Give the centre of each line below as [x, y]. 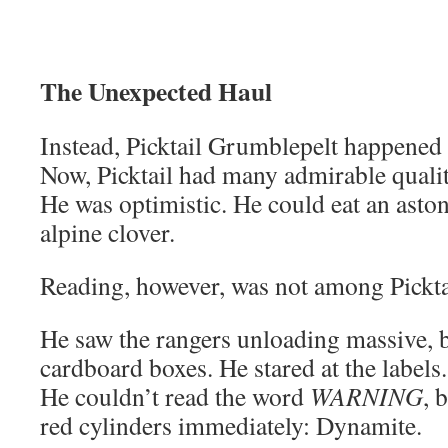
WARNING [366, 396]
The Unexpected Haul [156, 91]
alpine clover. [107, 232]
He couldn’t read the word [175, 396]
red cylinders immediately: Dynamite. [231, 425]
